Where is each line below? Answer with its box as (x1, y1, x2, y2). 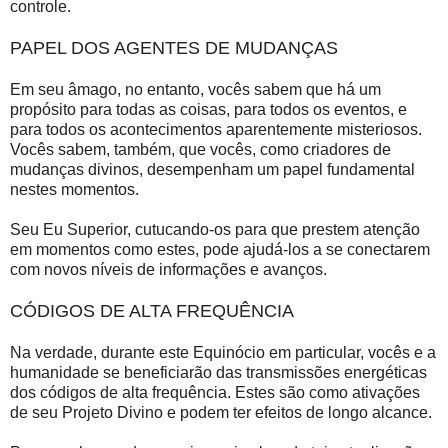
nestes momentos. (10, 180, 139, 198)
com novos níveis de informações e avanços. (10, 260, 327, 278)
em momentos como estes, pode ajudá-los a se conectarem (10, 240, 430, 258)
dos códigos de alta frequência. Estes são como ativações (10, 383, 420, 401)
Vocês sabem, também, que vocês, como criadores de (10, 140, 391, 158)
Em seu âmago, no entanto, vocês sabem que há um (10, 80, 381, 98)
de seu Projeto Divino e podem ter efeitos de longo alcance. (10, 403, 432, 421)
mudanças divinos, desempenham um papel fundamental (10, 160, 415, 178)
